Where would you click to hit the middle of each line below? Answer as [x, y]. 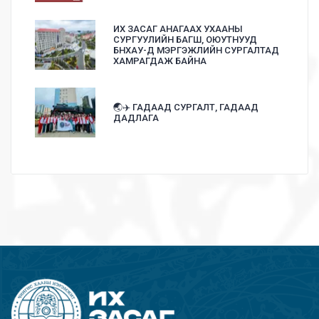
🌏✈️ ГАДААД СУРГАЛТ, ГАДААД [186, 108]
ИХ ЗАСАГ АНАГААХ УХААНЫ [178, 29]
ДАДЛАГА [136, 118]
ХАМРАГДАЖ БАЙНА [160, 61]
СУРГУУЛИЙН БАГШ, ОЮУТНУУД [185, 40]
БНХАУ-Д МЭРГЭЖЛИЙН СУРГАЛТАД [196, 51]
